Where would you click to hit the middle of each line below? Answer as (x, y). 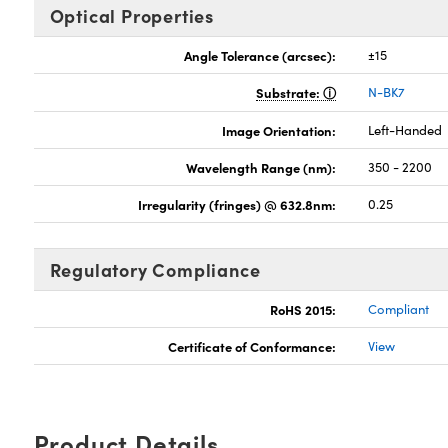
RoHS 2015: (303, 309)
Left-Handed (405, 130)
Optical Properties (131, 15)
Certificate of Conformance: (252, 346)
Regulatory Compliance (155, 269)
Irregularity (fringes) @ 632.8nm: (237, 204)
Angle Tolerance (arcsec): (260, 55)
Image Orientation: (279, 130)
